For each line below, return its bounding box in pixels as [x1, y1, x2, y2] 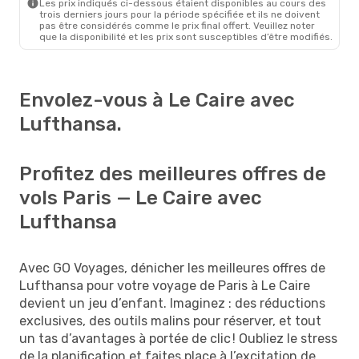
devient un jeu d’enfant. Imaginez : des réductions [19, 295, 325, 311]
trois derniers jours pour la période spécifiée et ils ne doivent [39, 8, 320, 20]
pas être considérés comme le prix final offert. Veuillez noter [39, 19, 315, 31]
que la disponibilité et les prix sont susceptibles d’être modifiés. [39, 30, 333, 42]
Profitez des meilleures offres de [19, 162, 326, 185]
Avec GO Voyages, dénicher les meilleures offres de [19, 260, 325, 276]
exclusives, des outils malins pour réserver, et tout [19, 313, 321, 329]
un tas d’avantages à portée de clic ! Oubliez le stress [19, 330, 337, 346]
